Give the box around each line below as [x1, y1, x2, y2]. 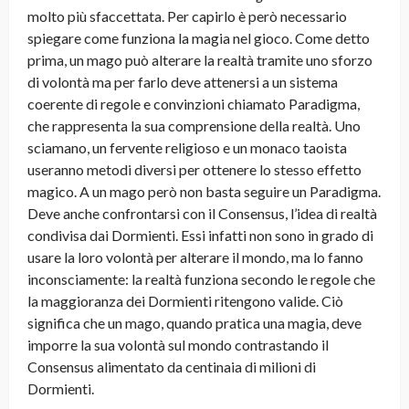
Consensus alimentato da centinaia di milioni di [27, 358, 316, 376]
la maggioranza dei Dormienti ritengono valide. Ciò [27, 292, 343, 310]
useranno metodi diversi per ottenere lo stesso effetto [27, 161, 362, 179]
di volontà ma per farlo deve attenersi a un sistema [27, 73, 338, 91]
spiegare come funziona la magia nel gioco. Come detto [27, 29, 370, 47]
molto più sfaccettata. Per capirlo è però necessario [27, 7, 347, 26]
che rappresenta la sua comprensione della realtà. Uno [27, 117, 361, 135]
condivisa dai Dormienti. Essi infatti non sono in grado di [27, 226, 373, 245]
